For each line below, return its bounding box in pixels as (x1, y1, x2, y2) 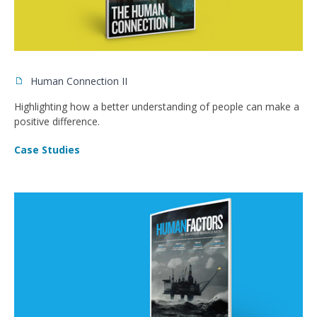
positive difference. (14, 114, 100, 128)
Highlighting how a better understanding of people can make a (14, 99, 299, 113)
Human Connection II (28, 74, 127, 88)
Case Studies (14, 142, 80, 156)
